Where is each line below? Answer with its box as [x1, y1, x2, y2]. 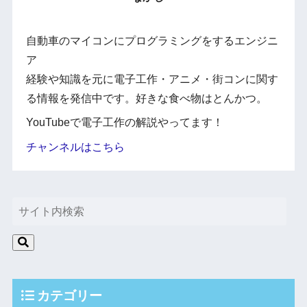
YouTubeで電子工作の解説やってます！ [25, 116, 223, 129]
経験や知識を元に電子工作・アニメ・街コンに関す [25, 73, 278, 85]
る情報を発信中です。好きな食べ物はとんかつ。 [25, 92, 267, 104]
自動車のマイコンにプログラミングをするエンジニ [25, 34, 278, 47]
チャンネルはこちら [25, 141, 125, 153]
